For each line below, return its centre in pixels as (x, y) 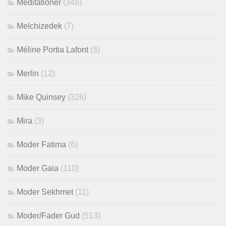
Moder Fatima (41, 145)
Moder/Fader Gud (48, 216)
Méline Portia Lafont (52, 50)
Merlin (28, 74)
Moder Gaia (38, 168)
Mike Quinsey (41, 97)
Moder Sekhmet (45, 192)
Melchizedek (39, 26)
